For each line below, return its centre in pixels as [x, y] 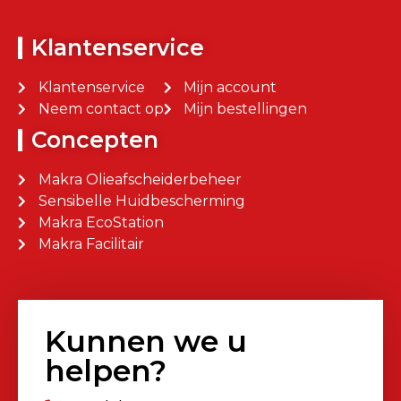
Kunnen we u [146, 341]
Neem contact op [101, 109]
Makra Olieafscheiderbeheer [140, 180]
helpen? [106, 371]
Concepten [95, 140]
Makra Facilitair [91, 244]
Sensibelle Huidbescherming [141, 201]
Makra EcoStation [101, 223]
